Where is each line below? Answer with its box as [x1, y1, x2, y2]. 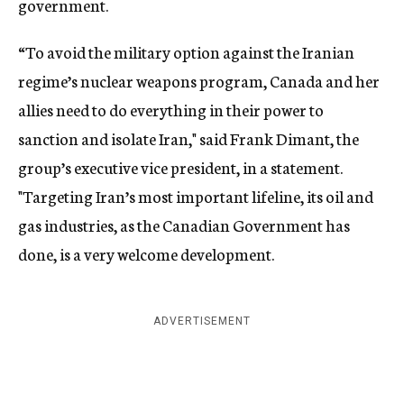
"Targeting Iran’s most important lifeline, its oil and [18, 184, 373, 207]
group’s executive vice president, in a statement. [18, 155, 343, 179]
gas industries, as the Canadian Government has [18, 213, 350, 236]
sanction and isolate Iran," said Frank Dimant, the [18, 126, 359, 150]
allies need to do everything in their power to [18, 97, 324, 121]
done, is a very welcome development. [18, 242, 274, 265]
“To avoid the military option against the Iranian [18, 40, 354, 63]
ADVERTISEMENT [153, 315, 251, 327]
